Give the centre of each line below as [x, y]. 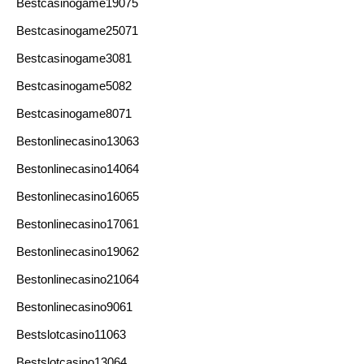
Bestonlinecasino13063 [78, 141]
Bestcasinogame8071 [74, 113]
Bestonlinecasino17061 [78, 224]
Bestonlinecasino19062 [78, 251]
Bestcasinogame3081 [74, 58]
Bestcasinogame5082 [74, 86]
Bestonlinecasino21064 [78, 279]
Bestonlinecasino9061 [74, 307]
